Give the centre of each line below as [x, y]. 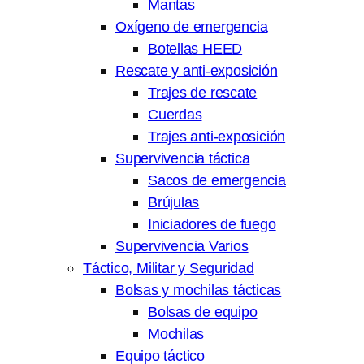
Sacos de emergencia [217, 180]
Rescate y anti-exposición [197, 71]
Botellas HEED [195, 49]
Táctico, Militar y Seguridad [169, 268]
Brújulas [174, 202]
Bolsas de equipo [203, 312]
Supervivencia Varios [182, 246]
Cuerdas [175, 115]
